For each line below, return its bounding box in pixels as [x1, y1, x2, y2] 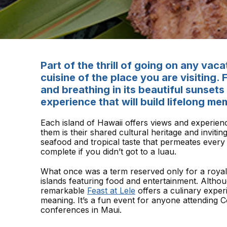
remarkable [41, 185, 87, 196]
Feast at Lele [87, 185, 135, 196]
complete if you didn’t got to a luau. [41, 146, 176, 157]
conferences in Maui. [41, 205, 122, 215]
